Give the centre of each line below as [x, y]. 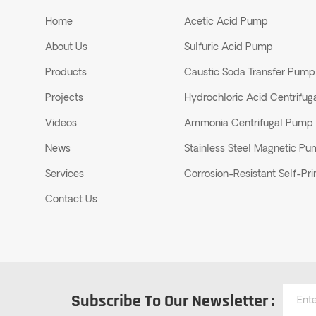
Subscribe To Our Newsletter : [173, 302]
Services [65, 175]
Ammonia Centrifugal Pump [248, 124]
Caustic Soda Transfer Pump [249, 73]
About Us [67, 48]
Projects [65, 99]
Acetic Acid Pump [225, 23]
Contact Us [72, 200]
